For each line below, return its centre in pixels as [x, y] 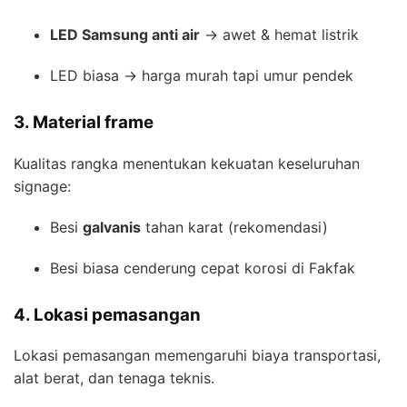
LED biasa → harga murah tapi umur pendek [202, 75]
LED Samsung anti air [125, 34]
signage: [42, 186]
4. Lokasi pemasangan [107, 314]
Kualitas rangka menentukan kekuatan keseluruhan [187, 163]
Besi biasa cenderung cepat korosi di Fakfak [203, 268]
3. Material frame [84, 122]
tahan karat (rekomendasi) [234, 227]
